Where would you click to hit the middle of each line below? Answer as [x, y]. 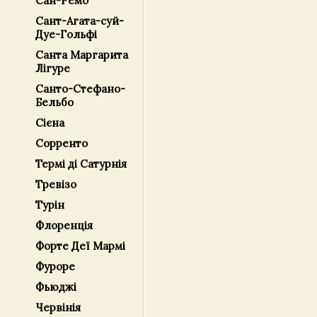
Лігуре [53, 68]
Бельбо [54, 102]
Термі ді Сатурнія [81, 164]
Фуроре [55, 266]
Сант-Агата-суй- [80, 21]
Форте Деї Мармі [80, 246]
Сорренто [62, 143]
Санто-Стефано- [80, 89]
